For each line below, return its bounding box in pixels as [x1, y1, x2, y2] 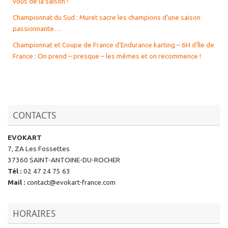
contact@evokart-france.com [25, 178, 116, 186]
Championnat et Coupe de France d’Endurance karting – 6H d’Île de [13, 40, 214, 49]
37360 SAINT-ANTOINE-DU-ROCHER [8, 155, 120, 164]
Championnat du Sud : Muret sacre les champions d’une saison [13, 13, 201, 21]
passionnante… [13, 24, 61, 33]
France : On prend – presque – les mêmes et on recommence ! [13, 51, 201, 60]
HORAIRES [13, 207, 55, 219]
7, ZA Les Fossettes [8, 144, 70, 153]
